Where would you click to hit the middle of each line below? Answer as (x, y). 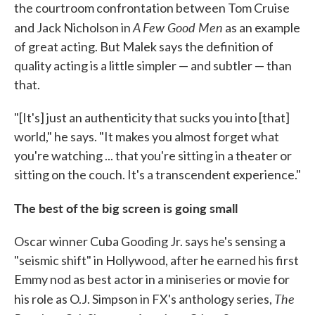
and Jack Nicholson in (73, 27)
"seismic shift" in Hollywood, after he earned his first (156, 260)
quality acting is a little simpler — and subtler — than (153, 65)
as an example (262, 27)
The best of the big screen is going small (126, 208)
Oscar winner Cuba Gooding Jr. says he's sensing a (150, 241)
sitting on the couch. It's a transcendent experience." (157, 174)
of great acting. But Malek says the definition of (144, 46)
